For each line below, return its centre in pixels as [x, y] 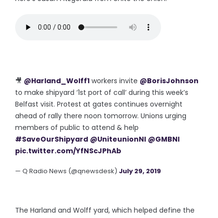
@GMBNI [164, 139]
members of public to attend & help [77, 127]
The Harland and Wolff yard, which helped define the [105, 210]
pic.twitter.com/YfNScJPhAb [68, 151]
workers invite [115, 81]
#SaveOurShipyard [52, 139]
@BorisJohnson [169, 81]
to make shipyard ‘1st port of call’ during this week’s [102, 92]
